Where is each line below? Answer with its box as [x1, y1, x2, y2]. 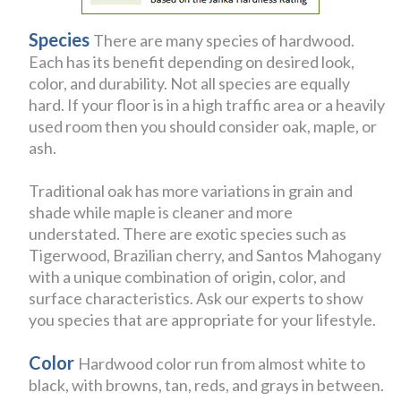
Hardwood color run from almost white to [78, 353, 366, 373]
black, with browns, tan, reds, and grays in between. [29, 374, 385, 395]
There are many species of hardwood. [93, 30, 355, 50]
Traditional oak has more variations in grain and [29, 180, 354, 200]
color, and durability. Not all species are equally [29, 73, 351, 93]
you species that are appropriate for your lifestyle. [29, 309, 377, 329]
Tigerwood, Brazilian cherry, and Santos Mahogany [29, 244, 382, 265]
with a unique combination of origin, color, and [29, 266, 346, 286]
